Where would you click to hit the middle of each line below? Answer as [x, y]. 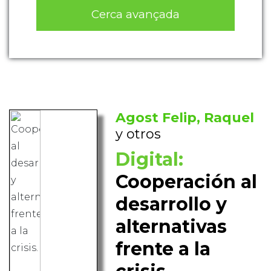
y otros [139, 134]
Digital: [150, 160]
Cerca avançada [135, 14]
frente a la [163, 249]
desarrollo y [171, 204]
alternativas [171, 227]
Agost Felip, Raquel [185, 118]
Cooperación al [187, 182]
